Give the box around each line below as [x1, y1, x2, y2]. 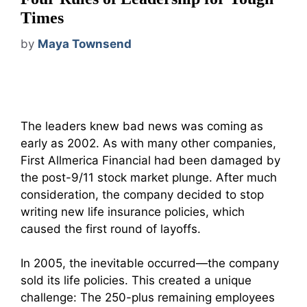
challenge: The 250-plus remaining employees [21, 291, 275, 305]
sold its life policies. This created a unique [21, 273, 251, 288]
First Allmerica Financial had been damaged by [21, 153, 280, 167]
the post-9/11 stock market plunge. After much [21, 170, 277, 184]
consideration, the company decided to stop [21, 187, 264, 201]
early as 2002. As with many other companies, [21, 136, 276, 150]
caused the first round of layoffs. [21, 221, 201, 236]
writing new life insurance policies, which [21, 204, 245, 219]
